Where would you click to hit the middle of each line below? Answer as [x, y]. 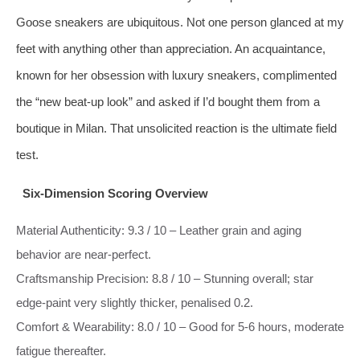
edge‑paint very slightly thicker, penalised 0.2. [135, 302]
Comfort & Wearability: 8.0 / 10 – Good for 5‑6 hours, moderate [180, 326]
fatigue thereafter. [61, 350]
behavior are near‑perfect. [84, 254]
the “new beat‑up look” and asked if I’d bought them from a [168, 101]
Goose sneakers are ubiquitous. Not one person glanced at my [180, 22]
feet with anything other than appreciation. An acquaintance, [171, 48]
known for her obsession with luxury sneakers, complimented [176, 75]
